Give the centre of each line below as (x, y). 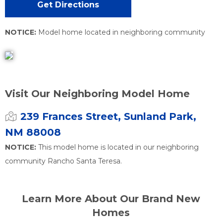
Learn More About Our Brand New (111, 198)
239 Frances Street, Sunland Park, (108, 116)
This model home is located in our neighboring (117, 147)
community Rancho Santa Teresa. (63, 161)
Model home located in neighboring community (121, 32)
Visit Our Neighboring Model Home (97, 93)
